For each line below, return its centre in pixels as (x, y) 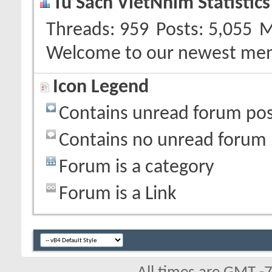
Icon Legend (101, 87)
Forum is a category (136, 168)
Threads (78, 30)
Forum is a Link (118, 194)
